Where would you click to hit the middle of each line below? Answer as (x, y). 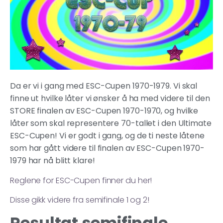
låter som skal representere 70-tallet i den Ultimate (111, 123)
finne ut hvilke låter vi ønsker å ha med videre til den (110, 99)
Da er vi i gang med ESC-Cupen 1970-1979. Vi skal (104, 86)
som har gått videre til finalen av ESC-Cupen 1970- (107, 148)
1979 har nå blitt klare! (54, 161)
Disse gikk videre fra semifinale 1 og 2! (80, 200)
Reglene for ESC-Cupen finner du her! (81, 180)
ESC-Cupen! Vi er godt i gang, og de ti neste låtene (107, 136)
